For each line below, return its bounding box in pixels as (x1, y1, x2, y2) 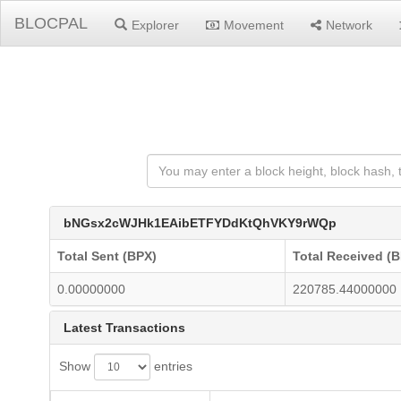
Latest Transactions (64, 320, 185, 335)
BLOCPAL (14, 14, 88, 32)
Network (326, 18, 372, 32)
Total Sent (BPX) (57, 249, 157, 263)
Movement (224, 18, 284, 32)
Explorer (132, 18, 179, 32)
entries (150, 358, 192, 373)
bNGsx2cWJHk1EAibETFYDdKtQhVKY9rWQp (64, 216, 337, 230)
